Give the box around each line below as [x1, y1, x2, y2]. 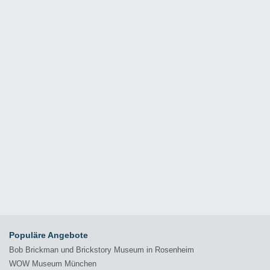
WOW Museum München [9, 259, 96, 268]
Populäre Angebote [9, 230, 88, 240]
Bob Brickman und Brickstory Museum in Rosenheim [9, 245, 194, 254]
